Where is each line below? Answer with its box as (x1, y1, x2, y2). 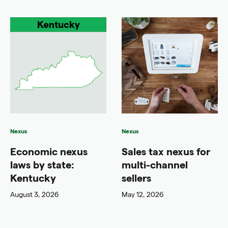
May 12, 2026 (122, 190, 163, 199)
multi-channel (122, 158, 188, 171)
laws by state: (10, 158, 74, 171)
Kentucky (10, 172, 56, 184)
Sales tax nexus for (122, 145, 210, 158)
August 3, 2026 (10, 190, 59, 199)
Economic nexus (10, 145, 88, 158)
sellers (122, 172, 151, 184)
